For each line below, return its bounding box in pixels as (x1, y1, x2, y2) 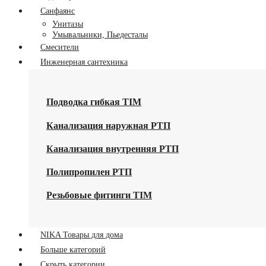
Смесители (40, 43, 79, 52)
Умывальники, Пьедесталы (52, 30, 148, 39)
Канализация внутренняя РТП (46, 143, 179, 154)
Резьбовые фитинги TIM (46, 190, 152, 201)
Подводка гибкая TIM (46, 97, 141, 107)
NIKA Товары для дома (40, 230, 123, 239)
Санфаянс (40, 7, 75, 15)
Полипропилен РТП (46, 167, 132, 178)
